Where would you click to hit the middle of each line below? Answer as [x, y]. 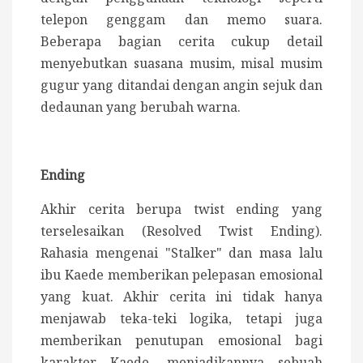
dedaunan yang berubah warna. [141, 107]
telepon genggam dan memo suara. [181, 20]
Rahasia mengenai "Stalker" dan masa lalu [181, 253]
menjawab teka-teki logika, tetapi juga [181, 319]
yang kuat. [82, 297]
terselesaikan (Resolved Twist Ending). [181, 231]
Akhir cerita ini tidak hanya [223, 297]
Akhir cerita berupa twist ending [160, 209]
